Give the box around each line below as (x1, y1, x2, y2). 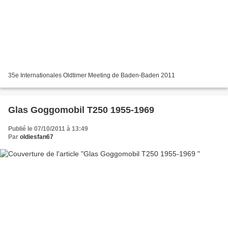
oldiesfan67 (20, 133, 53, 140)
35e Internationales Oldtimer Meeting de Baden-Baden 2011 (8, 71, 175, 79)
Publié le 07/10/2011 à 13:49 (8, 125, 88, 132)
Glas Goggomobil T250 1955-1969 (8, 104, 154, 115)
